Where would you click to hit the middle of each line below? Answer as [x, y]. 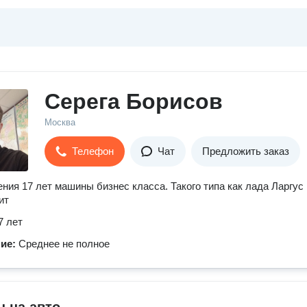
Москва [60, 122]
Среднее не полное [64, 244]
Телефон [93, 151]
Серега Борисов [134, 101]
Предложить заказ [246, 151]
